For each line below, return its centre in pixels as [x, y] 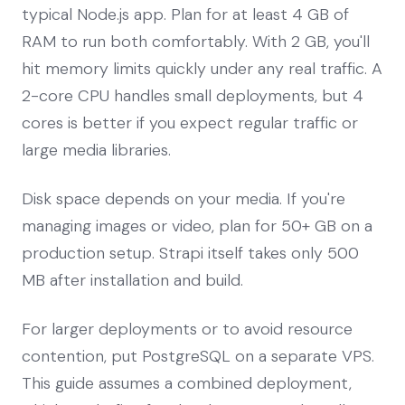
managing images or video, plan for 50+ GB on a [197, 226]
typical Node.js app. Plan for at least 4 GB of [185, 14]
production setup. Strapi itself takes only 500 [190, 253]
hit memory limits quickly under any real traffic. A [202, 68]
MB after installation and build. [132, 280]
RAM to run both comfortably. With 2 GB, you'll [196, 41]
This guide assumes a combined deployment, [187, 383]
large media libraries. [96, 150]
